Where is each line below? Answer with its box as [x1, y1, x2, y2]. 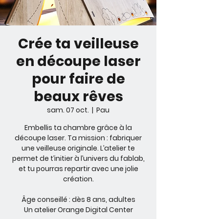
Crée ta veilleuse [18, 34, 139, 53]
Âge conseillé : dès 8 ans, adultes [21, 195, 135, 204]
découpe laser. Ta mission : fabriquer [15, 133, 142, 143]
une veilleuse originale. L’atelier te [22, 143, 135, 153]
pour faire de [31, 69, 125, 88]
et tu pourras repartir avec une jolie [18, 164, 138, 174]
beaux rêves [33, 87, 123, 106]
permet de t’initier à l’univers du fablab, [12, 153, 145, 163]
